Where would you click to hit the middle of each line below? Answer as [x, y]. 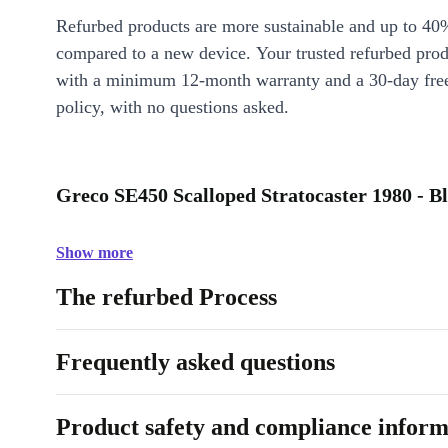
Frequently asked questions [195, 362]
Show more [94, 253]
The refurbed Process [166, 297]
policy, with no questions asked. [172, 107]
